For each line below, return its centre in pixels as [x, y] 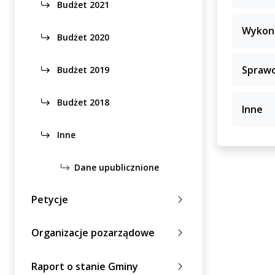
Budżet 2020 [82, 37]
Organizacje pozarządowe [93, 233]
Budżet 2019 [82, 70]
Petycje [50, 199]
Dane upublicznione [117, 167]
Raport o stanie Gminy [85, 266]
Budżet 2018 [82, 103]
